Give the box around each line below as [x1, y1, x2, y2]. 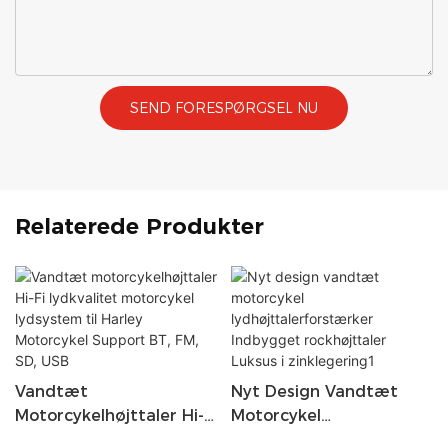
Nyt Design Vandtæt [230, 381, 398, 401]
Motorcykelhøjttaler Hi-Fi [15, 405, 217, 425]
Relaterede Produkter [15, 213, 264, 241]
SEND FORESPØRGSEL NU [130, 98, 318, 117]
